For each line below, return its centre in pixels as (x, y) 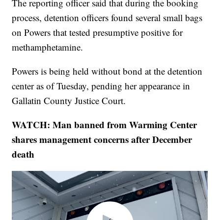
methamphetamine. (48, 47)
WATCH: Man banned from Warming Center (105, 124)
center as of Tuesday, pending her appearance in (101, 85)
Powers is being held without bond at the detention (107, 71)
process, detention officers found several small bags (107, 17)
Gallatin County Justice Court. (69, 100)
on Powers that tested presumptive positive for (97, 32)
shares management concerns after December (102, 139)
